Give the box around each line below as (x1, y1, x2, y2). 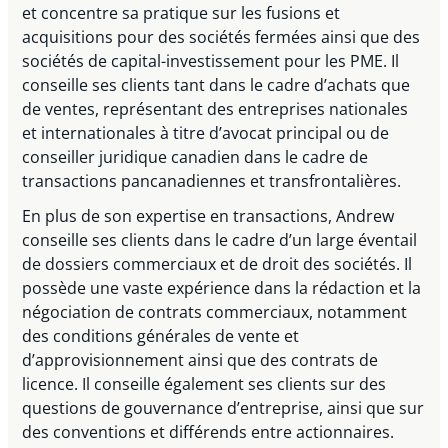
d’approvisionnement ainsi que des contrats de (22, 348, 379, 371)
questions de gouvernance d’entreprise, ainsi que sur (22, 396, 425, 419)
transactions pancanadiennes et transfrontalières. (22, 170, 402, 193)
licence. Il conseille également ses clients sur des (22, 372, 387, 395)
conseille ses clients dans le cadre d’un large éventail (22, 228, 418, 251)
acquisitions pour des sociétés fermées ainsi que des (22, 26, 421, 49)
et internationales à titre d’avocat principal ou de (22, 122, 390, 145)
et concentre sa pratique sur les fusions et (22, 2, 341, 25)
